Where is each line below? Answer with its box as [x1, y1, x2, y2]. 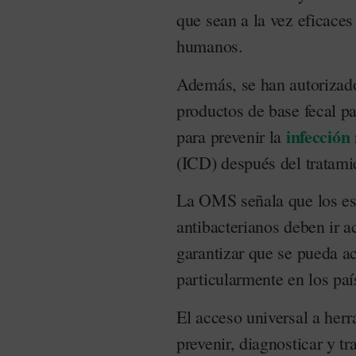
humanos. [176, 34, 243, 58]
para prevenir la [176, 124, 286, 148]
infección [285, 122, 350, 149]
